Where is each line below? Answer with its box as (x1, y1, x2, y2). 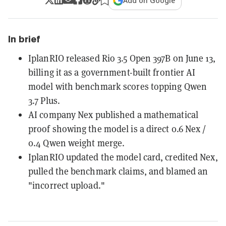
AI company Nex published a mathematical (28, 108, 198, 121)
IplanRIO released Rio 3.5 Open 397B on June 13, (28, 52, 215, 64)
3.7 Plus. (28, 94, 60, 106)
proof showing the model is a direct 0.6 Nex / (28, 123, 206, 135)
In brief (8, 33, 40, 44)
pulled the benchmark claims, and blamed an (28, 165, 208, 177)
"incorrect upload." (28, 179, 105, 191)
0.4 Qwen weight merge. (28, 137, 125, 149)
